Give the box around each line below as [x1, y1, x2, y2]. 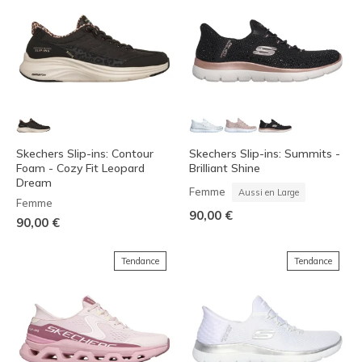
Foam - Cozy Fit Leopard [16, 161, 145, 176]
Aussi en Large [238, 187, 299, 199]
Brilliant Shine [189, 161, 260, 176]
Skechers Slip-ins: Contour [16, 146, 154, 162]
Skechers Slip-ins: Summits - [189, 146, 340, 162]
